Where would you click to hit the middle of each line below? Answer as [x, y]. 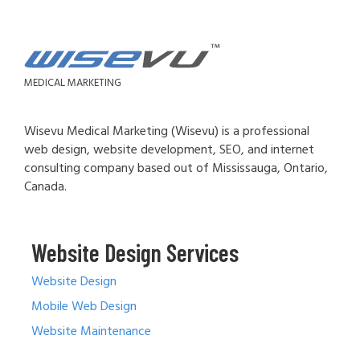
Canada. [45, 188]
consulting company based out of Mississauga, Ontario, [176, 169]
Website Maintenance [91, 332]
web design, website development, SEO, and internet [169, 151]
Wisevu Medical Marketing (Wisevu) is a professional [167, 132]
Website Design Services [135, 253]
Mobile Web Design [84, 307]
